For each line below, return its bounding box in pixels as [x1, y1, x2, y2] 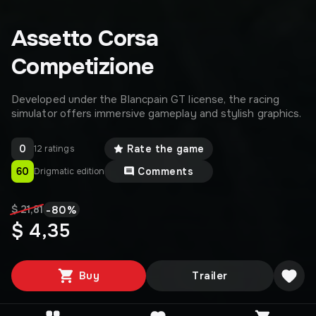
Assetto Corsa [11, 24, 159, 53]
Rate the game [127, 142, 205, 155]
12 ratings [34, 143, 75, 154]
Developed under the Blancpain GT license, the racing [11, 92, 279, 107]
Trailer [192, 269, 228, 283]
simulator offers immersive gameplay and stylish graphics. [11, 107, 302, 121]
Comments [138, 165, 194, 178]
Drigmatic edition [34, 166, 105, 177]
